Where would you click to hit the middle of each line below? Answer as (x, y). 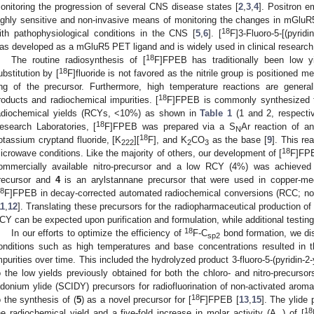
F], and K (168, 139)
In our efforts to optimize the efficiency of (98, 233)
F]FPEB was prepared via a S (170, 126)
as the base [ (238, 139)
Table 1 (216, 113)
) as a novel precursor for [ (136, 299)
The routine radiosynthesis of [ (78, 60)
